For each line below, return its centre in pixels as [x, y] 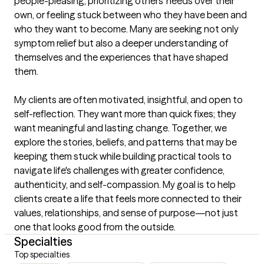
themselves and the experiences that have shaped [121, 57]
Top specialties [42, 255]
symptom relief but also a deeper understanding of [121, 43]
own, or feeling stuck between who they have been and [131, 15]
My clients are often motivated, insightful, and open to [128, 100]
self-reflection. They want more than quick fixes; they [125, 114]
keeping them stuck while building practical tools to [123, 156]
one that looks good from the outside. [95, 227]
